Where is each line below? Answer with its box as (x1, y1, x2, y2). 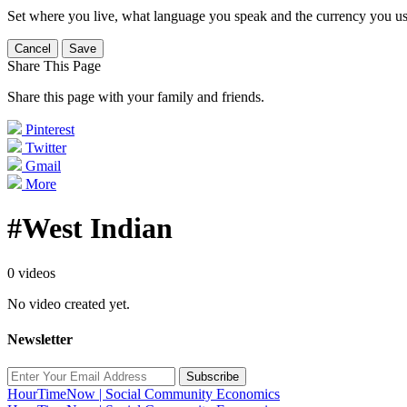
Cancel (15, 42, 51, 55)
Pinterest (25, 122, 74, 137)
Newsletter (7, 332, 73, 348)
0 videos (7, 264, 55, 281)
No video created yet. (7, 295, 130, 312)
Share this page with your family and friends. (7, 89, 264, 104)
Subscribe (186, 370, 239, 384)
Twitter (25, 140, 66, 155)
